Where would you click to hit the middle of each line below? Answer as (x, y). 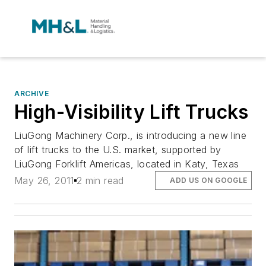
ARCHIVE (32, 94)
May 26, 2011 (44, 181)
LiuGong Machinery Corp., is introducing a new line (130, 135)
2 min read (100, 181)
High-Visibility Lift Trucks (132, 112)
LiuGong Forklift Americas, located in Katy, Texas (127, 164)
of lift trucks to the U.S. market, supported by (118, 150)
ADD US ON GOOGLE (209, 180)
